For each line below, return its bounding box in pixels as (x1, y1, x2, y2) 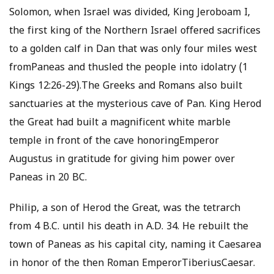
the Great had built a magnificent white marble (9, 117, 231, 130)
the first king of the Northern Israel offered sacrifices (9, 25, 261, 38)
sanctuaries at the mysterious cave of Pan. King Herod (9, 98, 261, 111)
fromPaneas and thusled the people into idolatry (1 (9, 62, 248, 75)
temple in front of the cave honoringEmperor (9, 135, 219, 148)
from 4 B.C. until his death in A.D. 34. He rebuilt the (9, 221, 248, 234)
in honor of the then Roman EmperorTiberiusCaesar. (9, 257, 255, 270)
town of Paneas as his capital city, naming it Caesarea (9, 239, 261, 252)
